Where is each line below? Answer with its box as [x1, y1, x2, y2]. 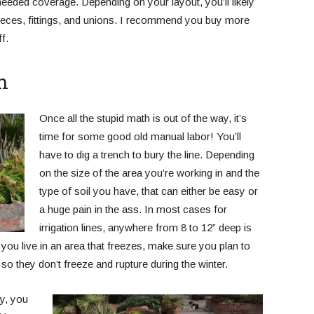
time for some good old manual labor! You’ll [39, 130, 241, 142]
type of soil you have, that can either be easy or [39, 185, 258, 197]
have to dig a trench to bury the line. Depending [39, 149, 254, 161]
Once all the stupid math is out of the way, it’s [39, 112, 247, 124]
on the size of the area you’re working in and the [39, 167, 259, 179]
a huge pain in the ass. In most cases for [39, 203, 227, 215]
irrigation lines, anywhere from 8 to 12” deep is [39, 221, 252, 233]
